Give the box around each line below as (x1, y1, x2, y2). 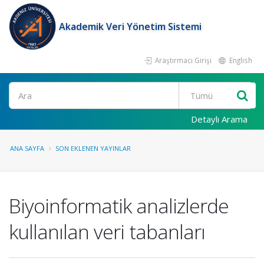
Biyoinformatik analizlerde (9, 192, 229, 219)
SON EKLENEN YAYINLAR (55, 144, 131, 153)
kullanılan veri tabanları (9, 218, 205, 245)
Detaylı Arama (191, 113, 247, 125)
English (227, 55, 252, 65)
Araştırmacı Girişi (153, 55, 212, 65)
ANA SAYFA (10, 144, 44, 153)
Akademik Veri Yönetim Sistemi (59, 20, 202, 33)
